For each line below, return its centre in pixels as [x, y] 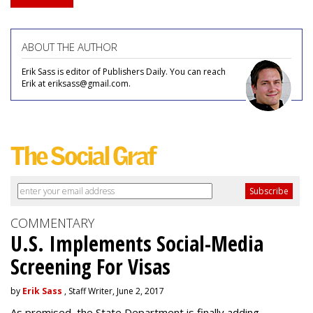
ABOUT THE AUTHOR [70, 47]
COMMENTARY [52, 223]
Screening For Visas [90, 267]
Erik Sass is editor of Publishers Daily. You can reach [124, 72]
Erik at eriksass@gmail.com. [76, 83]
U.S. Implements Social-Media [137, 243]
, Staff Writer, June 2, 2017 [113, 291]
